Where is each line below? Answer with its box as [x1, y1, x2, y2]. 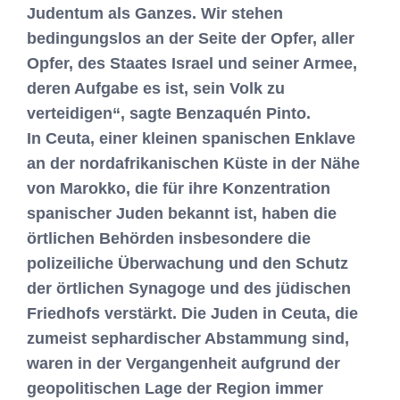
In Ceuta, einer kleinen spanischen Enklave [27, 129, 355, 147]
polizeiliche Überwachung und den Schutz [27, 254, 348, 272]
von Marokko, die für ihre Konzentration [27, 179, 330, 197]
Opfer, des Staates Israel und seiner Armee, [27, 54, 357, 72]
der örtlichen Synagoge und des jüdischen [27, 279, 351, 297]
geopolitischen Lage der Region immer [27, 379, 323, 397]
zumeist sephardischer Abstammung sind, [27, 329, 349, 347]
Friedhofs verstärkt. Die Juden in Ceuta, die [27, 304, 358, 322]
